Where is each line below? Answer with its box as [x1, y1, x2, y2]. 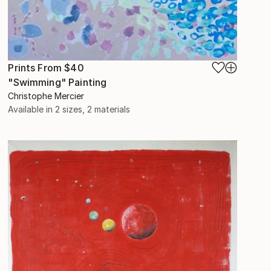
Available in [8, 103, 56, 114]
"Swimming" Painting [8, 76, 107, 88]
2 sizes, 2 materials [55, 103, 131, 114]
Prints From [8, 61, 65, 74]
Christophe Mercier [8, 90, 85, 101]
